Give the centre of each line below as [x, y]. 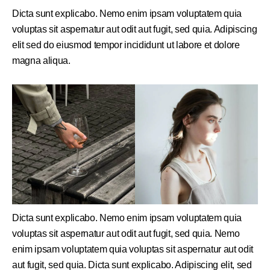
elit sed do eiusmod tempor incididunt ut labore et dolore [126, 45]
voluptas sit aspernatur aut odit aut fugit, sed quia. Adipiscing [135, 30]
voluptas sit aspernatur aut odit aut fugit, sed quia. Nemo [126, 233]
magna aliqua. [41, 61]
